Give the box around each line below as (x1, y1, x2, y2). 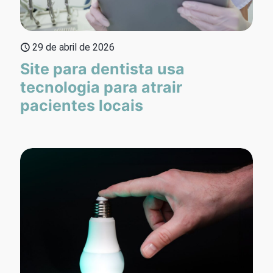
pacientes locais (20, 96, 143, 115)
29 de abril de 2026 (32, 41, 115, 53)
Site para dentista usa (20, 59, 185, 78)
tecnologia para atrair (20, 77, 182, 96)
